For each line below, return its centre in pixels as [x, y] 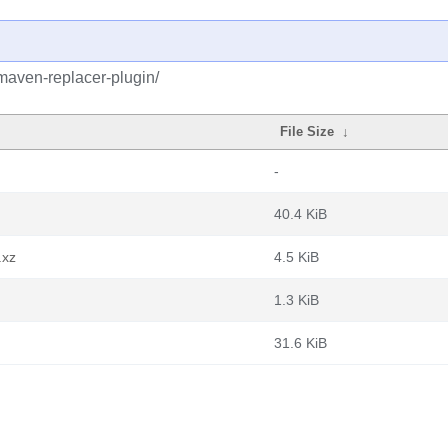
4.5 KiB [296, 257]
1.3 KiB [296, 300]
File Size [307, 131]
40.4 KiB [300, 214]
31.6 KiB [300, 343]
